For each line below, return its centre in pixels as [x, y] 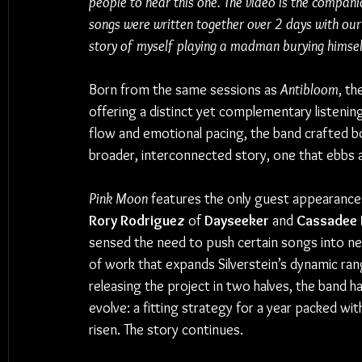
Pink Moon [118, 199]
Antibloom [309, 90]
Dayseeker [235, 221]
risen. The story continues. [166, 330]
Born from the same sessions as [185, 90]
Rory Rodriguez [139, 221]
